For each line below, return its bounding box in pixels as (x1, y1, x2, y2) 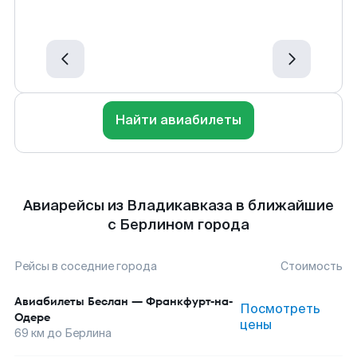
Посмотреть (240, 300, 321, 317)
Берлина (65, 326, 112, 340)
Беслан (88, 293, 128, 309)
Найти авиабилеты (116, 112, 241, 128)
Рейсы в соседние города (14, 259, 157, 273)
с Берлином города (108, 215, 249, 234)
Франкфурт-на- (146, 293, 233, 309)
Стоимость (280, 259, 343, 273)
